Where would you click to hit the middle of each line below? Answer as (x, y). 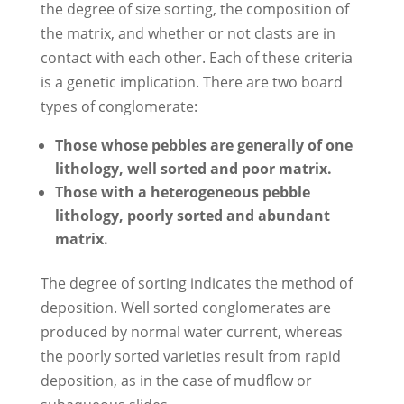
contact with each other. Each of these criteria (196, 57)
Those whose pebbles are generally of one (203, 145)
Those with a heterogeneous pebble (182, 192)
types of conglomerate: (119, 106)
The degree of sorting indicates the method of (196, 283)
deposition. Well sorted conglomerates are (185, 307)
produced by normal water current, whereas (191, 331)
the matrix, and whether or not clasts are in (188, 33)
